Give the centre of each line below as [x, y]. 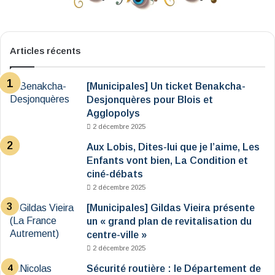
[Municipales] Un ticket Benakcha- [166, 87]
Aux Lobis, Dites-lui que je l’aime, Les [173, 147]
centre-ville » [117, 235]
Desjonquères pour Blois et [150, 100]
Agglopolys [113, 114]
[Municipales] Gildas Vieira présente [171, 208]
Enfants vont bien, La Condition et [167, 161]
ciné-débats [115, 174]
